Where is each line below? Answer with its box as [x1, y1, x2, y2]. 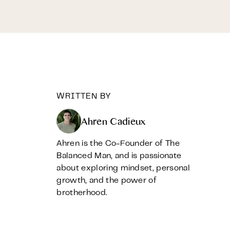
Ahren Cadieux [81, 116, 146, 131]
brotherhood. [56, 189, 108, 197]
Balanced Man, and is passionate [56, 152, 182, 160]
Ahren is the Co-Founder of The [56, 140, 180, 147]
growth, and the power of [56, 177, 157, 184]
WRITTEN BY [56, 93, 111, 100]
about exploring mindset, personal [56, 165, 190, 172]
